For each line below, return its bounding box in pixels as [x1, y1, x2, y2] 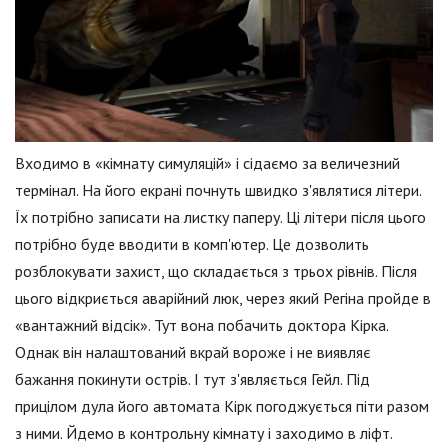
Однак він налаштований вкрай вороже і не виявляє [15, 342, 371, 363]
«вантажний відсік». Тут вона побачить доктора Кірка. [15, 315, 388, 336]
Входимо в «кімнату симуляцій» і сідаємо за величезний [15, 153, 400, 174]
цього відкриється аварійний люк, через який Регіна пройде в [15, 288, 431, 309]
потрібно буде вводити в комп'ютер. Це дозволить [15, 234, 369, 255]
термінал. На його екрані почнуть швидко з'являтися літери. [15, 180, 421, 201]
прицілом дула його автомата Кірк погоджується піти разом [15, 396, 429, 417]
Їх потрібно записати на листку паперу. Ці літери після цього [15, 207, 426, 228]
